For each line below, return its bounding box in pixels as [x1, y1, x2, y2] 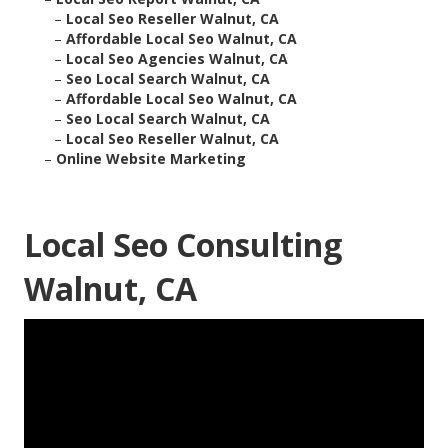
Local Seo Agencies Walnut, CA [66, 49, 288, 69]
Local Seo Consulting [24, 223, 342, 267]
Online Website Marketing [56, 149, 246, 169]
